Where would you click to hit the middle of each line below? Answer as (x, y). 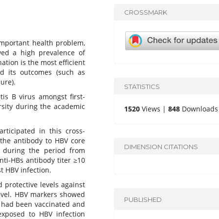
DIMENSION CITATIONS (161, 146)
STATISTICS (142, 86)
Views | (154, 109)
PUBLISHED (143, 199)
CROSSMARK (146, 12)
